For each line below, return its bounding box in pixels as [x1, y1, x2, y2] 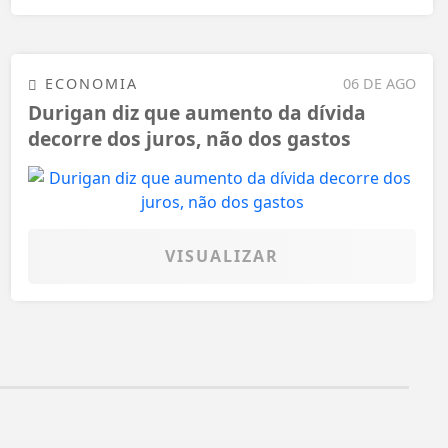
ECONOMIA [39, 73, 138, 93]
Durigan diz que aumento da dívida [28, 99, 366, 127]
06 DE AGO [343, 73, 416, 93]
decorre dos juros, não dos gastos [28, 125, 351, 153]
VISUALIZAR [165, 244, 279, 267]
